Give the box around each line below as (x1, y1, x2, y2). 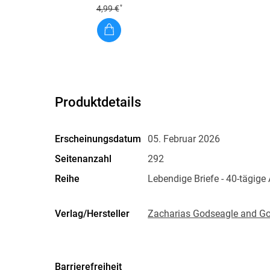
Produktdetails (55, 94, 142, 110)
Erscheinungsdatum (55, 133, 142, 145)
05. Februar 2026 (148, 133, 221, 145)
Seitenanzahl (55, 152, 112, 165)
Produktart (55, 227, 101, 239)
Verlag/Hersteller (55, 207, 130, 219)
